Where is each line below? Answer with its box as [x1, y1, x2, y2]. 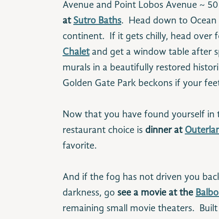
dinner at [145, 126, 185, 135]
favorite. [63, 141, 97, 151]
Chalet [63, 47, 89, 57]
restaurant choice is [63, 126, 145, 135]
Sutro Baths [73, 16, 121, 26]
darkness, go [63, 188, 117, 198]
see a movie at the [117, 188, 196, 198]
